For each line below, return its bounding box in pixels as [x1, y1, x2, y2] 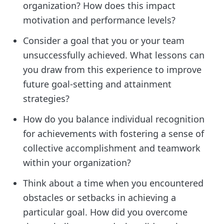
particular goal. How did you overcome [23, 205, 188, 218]
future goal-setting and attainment [23, 77, 172, 90]
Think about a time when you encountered [23, 176, 204, 189]
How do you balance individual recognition [23, 112, 205, 125]
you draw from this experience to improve [23, 63, 202, 75]
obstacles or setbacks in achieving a [23, 191, 176, 203]
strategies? [23, 92, 70, 104]
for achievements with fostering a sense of [23, 127, 204, 139]
